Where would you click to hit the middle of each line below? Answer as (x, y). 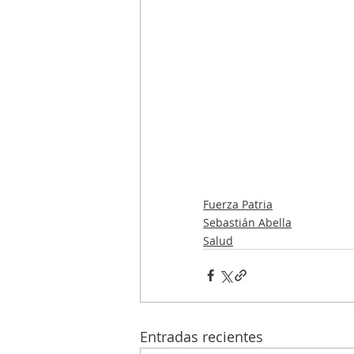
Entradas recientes (201, 336)
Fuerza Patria (238, 204)
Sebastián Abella (247, 222)
